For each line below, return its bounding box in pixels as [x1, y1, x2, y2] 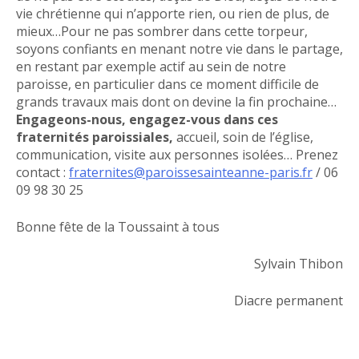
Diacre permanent [234, 291, 343, 309]
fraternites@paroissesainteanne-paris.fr [69, 163, 313, 181]
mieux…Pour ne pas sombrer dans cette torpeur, [16, 22, 308, 40]
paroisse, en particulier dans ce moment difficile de [16, 75, 319, 93]
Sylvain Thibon [254, 254, 343, 272]
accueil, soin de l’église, [173, 127, 313, 146]
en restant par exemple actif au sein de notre [16, 57, 286, 75]
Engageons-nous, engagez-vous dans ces [16, 110, 278, 128]
